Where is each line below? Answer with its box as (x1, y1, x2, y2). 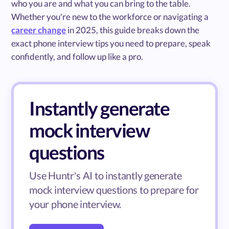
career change (11, 24, 66, 35)
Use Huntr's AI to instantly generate (29, 169, 182, 181)
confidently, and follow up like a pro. (11, 51, 144, 62)
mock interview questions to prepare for (29, 183, 199, 196)
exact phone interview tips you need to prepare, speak (11, 37, 211, 49)
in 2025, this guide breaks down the (66, 24, 200, 35)
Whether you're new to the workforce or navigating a (11, 11, 209, 22)
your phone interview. (29, 197, 122, 210)
